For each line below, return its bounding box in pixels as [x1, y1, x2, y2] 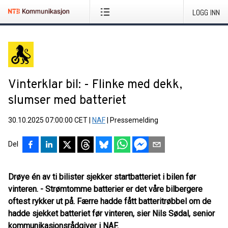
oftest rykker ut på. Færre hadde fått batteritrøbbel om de [8, 196, 211, 206]
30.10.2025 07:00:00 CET [8, 116, 88, 124]
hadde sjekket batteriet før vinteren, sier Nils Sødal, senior [8, 209, 215, 218]
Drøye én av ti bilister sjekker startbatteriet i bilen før [8, 172, 196, 182]
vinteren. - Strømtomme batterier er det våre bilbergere [8, 184, 203, 194]
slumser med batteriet [8, 93, 126, 108]
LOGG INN [192, 7, 220, 18]
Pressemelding [110, 116, 158, 124]
